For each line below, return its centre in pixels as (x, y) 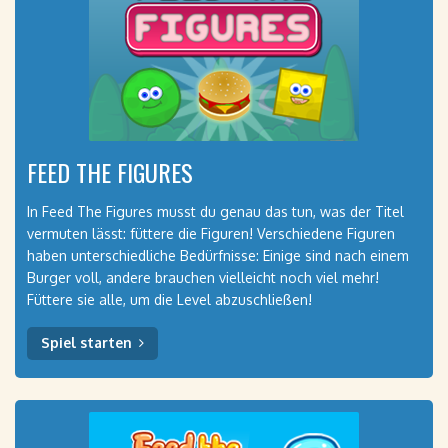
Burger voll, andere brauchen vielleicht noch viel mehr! (203, 277)
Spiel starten (86, 342)
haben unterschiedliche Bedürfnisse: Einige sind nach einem (218, 255)
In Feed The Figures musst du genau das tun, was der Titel (215, 211)
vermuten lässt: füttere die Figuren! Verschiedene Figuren (211, 233)
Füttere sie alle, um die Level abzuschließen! (169, 299)
